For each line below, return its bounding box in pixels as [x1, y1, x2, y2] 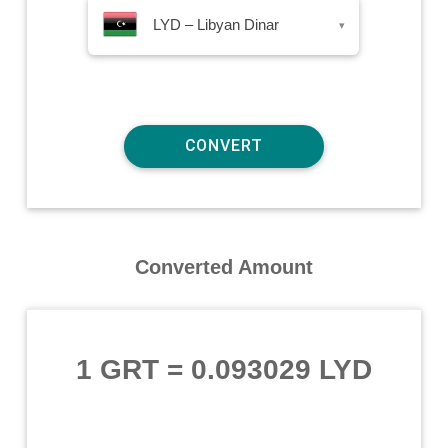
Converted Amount [134, 255, 313, 278]
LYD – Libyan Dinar [153, 15, 280, 33]
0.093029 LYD [190, 353, 372, 385]
